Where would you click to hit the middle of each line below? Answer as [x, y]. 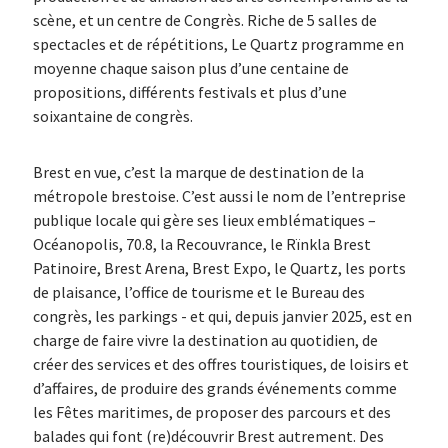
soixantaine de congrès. [112, 116]
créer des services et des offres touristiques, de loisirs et [220, 364]
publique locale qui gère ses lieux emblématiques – [204, 220]
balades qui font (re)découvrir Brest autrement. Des [208, 436]
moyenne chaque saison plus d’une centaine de [190, 68]
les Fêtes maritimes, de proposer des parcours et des [211, 412]
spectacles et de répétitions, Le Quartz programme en [218, 44]
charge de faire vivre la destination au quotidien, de [205, 340]
